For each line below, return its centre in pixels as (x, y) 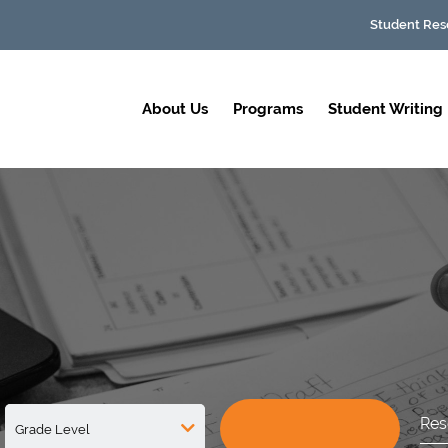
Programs (268, 109)
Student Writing (385, 109)
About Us (175, 109)
